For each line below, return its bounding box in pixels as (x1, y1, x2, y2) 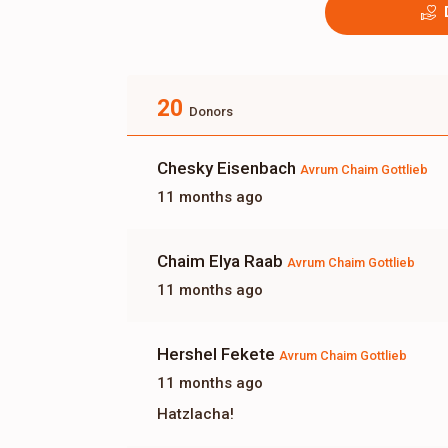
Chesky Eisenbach (157, 158, 300, 179)
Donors (189, 104, 233, 120)
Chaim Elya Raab (157, 251, 287, 272)
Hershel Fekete (157, 344, 279, 365)
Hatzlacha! (157, 405, 234, 424)
